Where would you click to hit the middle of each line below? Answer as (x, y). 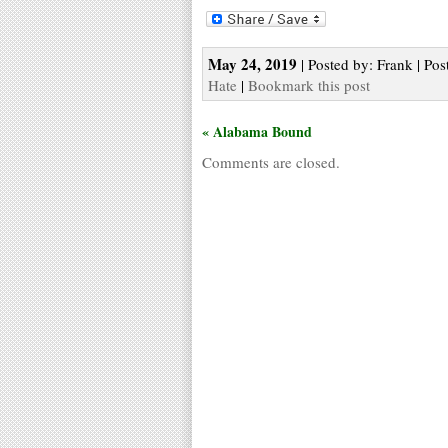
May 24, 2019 (252, 63)
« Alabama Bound (257, 131)
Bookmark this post (309, 84)
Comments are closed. (271, 161)
